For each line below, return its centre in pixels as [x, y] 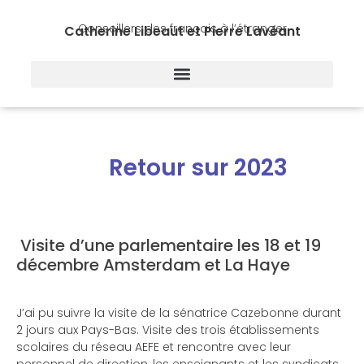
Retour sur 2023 [198, 168]
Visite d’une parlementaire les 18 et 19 [169, 245]
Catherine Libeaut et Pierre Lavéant [182, 31]
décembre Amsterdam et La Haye [153, 265]
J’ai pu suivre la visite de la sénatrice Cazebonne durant [179, 313]
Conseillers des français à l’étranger [182, 28]
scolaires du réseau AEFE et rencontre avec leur [154, 347]
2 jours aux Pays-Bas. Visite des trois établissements [168, 330]
